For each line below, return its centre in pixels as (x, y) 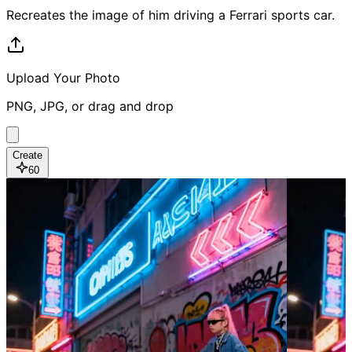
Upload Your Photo (63, 78)
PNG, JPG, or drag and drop (90, 106)
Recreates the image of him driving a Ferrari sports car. (170, 15)
